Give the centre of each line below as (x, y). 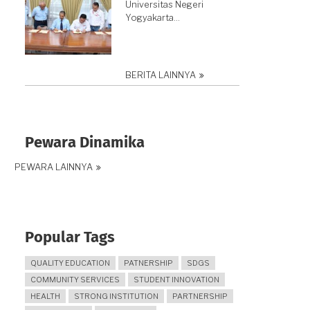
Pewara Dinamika (85, 144)
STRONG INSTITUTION (116, 297)
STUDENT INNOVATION (176, 280)
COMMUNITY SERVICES (75, 280)
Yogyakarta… (153, 18)
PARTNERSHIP (200, 297)
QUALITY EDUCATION (70, 263)
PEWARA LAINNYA (54, 167)
